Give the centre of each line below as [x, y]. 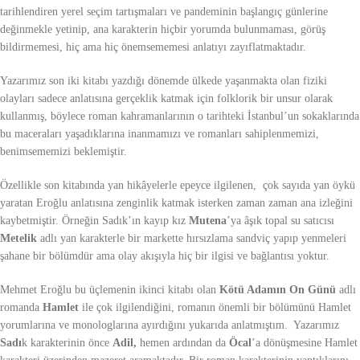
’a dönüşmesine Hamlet [305, 343]
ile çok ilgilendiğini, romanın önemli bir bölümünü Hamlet [217, 308]
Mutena [208, 221]
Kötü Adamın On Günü [278, 290]
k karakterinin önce [67, 343]
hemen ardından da [183, 343]
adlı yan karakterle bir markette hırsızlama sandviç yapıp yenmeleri [193, 239]
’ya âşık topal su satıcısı [280, 221]
